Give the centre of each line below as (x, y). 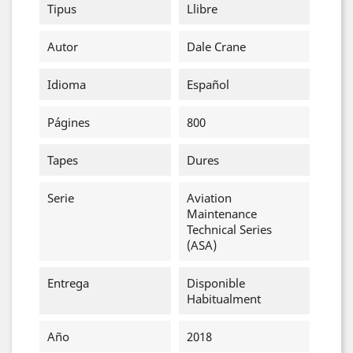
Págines (69, 122)
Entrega (68, 283)
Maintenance (221, 214)
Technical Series (229, 229)
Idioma (67, 84)
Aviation (209, 198)
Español (208, 84)
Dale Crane (216, 46)
